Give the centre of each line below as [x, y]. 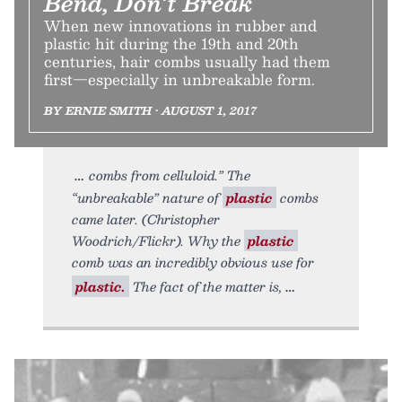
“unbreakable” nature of [147, 198]
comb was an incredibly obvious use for [193, 262]
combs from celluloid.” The [170, 175]
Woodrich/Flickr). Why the [158, 241]
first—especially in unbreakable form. [179, 80]
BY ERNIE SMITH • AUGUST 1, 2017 [150, 111]
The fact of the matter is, [206, 287]
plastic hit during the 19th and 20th [171, 44]
